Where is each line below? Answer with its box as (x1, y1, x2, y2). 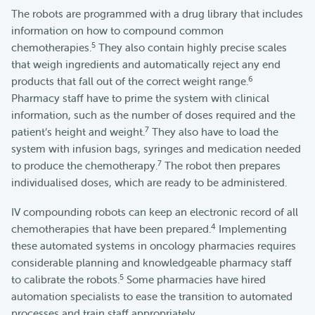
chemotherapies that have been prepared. (11, 222, 211, 236)
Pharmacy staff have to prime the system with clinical (11, 91, 269, 105)
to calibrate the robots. (11, 273, 120, 287)
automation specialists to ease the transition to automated (11, 290, 292, 304)
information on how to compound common (11, 24, 224, 38)
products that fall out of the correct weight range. (11, 75, 248, 89)
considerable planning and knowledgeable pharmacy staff (11, 256, 292, 270)
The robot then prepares (162, 159, 281, 173)
